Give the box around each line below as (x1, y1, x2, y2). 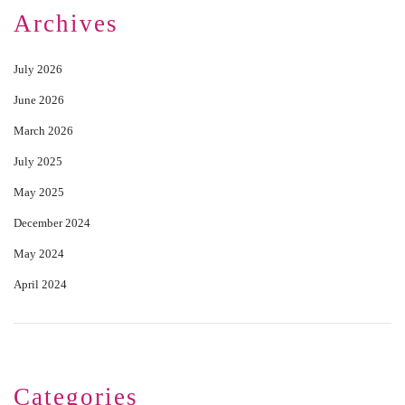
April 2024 (14, 278, 67, 291)
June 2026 (14, 93, 64, 107)
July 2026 (14, 62, 62, 76)
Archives (14, 10, 118, 37)
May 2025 (14, 185, 64, 199)
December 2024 (14, 216, 90, 230)
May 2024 (14, 247, 64, 260)
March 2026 (14, 124, 73, 137)
